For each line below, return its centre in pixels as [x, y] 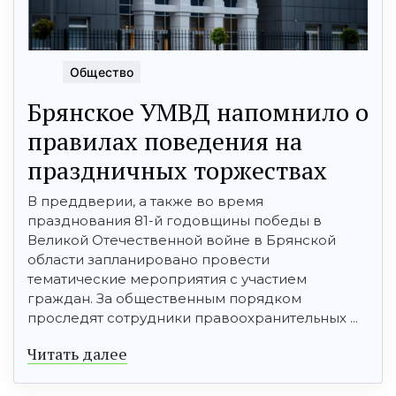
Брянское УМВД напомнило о [198, 112]
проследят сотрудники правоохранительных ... [193, 318]
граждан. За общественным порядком [164, 299]
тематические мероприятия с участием [167, 279]
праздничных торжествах [177, 171]
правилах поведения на [165, 141]
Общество [102, 72]
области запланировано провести [148, 260]
